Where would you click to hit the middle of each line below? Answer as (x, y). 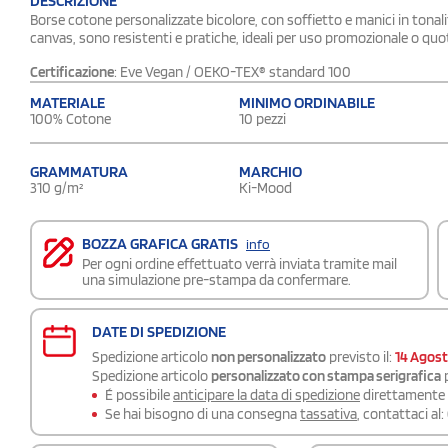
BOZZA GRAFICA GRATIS (161, 243)
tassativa (328, 413)
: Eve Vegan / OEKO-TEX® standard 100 (232, 71)
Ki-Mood (265, 188)
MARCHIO (270, 172)
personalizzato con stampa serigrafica (326, 375)
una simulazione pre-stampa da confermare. (216, 279)
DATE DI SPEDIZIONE (159, 331)
